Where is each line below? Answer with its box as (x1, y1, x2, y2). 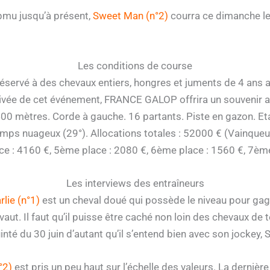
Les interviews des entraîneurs (66, 177, 204, 190)
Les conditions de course (78, 59, 192, 72)
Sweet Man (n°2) (93, 9, 168, 22)
